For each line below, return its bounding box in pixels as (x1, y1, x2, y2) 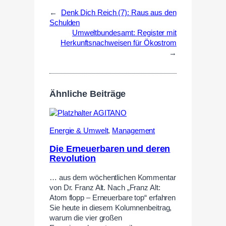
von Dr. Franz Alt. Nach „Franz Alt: (49, 183, 160, 192)
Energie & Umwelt (49, 126, 108, 135)
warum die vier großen (49, 213, 122, 222)
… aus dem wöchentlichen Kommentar (49, 173, 176, 182)
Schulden (49, 18, 80, 27)
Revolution (49, 153, 96, 164)
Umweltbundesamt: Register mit (72, 28, 177, 37)
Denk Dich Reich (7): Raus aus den (61, 8, 177, 17)
